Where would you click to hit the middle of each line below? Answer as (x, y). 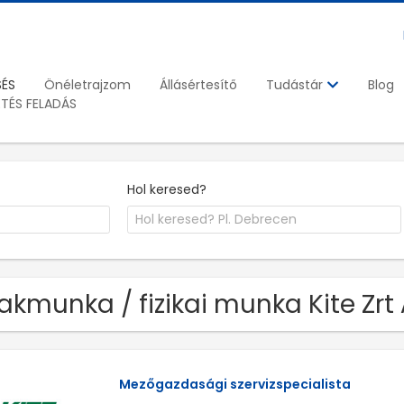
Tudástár (296, 85)
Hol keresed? (167, 189)
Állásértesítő (198, 84)
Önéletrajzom (87, 84)
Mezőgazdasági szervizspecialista (234, 385)
